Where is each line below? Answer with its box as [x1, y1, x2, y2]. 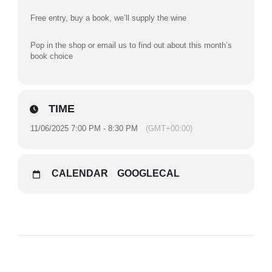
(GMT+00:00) [146, 124, 192, 133]
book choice [30, 52, 73, 61]
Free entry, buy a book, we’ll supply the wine [30, 13, 186, 22]
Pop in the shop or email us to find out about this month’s [30, 41, 232, 50]
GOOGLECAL [117, 168, 180, 178]
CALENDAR [52, 168, 108, 178]
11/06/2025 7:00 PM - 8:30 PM [30, 124, 138, 133]
